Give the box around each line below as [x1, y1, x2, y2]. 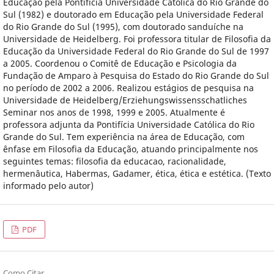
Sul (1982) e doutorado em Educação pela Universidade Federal [2, 9, 264, 21]
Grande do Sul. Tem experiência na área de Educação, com [2, 131, 245, 143]
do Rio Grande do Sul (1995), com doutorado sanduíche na [2, 21, 243, 33]
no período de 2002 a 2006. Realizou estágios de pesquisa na [2, 82, 254, 94]
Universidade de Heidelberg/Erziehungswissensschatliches [2, 94, 247, 106]
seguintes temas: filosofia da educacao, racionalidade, [2, 155, 226, 168]
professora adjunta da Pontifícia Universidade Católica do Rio [2, 119, 254, 131]
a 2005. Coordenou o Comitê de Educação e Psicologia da [2, 57, 237, 70]
